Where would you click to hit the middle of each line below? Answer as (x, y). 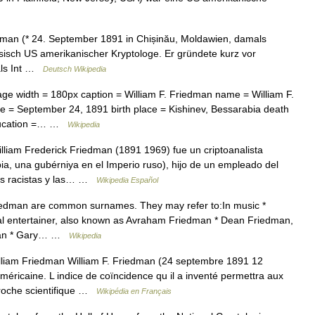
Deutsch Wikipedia (75, 69)
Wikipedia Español (127, 180)
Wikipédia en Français (134, 291)
